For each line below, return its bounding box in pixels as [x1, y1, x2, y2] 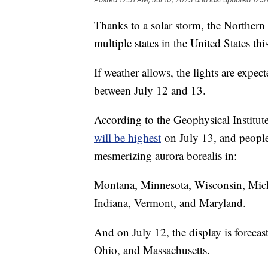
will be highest [94, 129, 161, 145]
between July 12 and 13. [94, 82, 206, 98]
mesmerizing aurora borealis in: [94, 147, 237, 163]
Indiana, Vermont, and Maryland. [94, 194, 246, 210]
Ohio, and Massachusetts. [94, 242, 210, 257]
